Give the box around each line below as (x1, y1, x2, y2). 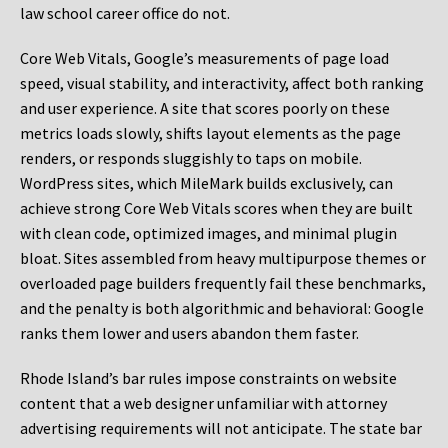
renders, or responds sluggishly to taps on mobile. (20, 148, 362, 169)
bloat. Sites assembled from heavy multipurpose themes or (20, 248, 426, 269)
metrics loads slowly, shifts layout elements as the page (20, 123, 401, 144)
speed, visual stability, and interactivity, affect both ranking (20, 73, 424, 94)
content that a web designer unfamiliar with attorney (20, 393, 387, 414)
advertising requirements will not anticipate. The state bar (20, 418, 422, 439)
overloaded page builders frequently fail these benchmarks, (20, 273, 426, 294)
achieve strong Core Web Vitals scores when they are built (20, 198, 413, 219)
